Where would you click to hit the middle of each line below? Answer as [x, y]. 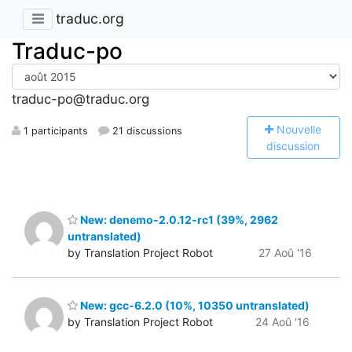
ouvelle [304, 129]
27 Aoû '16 [285, 252]
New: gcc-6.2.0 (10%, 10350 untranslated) [194, 306]
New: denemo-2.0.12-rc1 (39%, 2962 [178, 219]
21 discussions [146, 130]
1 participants [54, 130]
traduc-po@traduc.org [81, 99]
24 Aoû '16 [282, 322]
